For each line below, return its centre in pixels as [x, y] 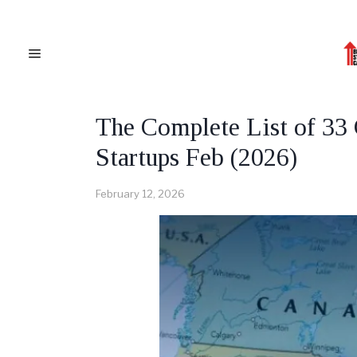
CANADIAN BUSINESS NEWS [217, 95]
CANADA [117, 95]
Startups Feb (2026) [196, 157]
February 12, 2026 [140, 194]
